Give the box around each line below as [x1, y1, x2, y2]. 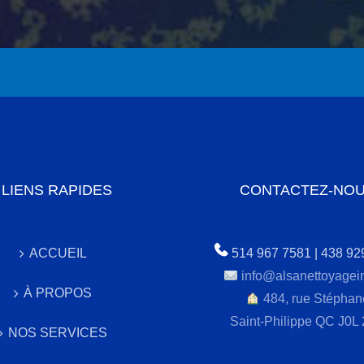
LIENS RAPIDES [2, 181, 112, 198]
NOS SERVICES [8, 325, 107, 340]
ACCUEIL [28, 245, 87, 260]
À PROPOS [24, 285, 92, 300]
